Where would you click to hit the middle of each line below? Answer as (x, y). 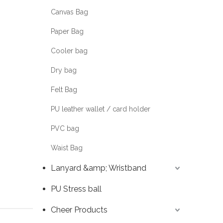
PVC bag (65, 129)
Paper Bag (67, 32)
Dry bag (64, 70)
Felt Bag (64, 90)
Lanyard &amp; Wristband (99, 168)
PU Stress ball (76, 189)
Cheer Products (79, 210)
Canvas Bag (69, 12)
